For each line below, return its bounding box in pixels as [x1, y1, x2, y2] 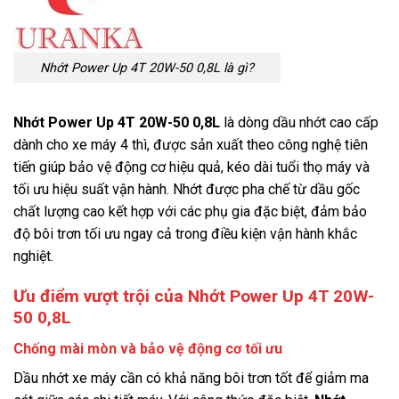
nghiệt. [13, 248, 53, 265]
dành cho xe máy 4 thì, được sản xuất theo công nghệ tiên [13, 136, 368, 154]
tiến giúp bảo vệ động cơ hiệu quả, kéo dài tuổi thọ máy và [13, 159, 370, 176]
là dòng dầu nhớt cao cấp [220, 114, 379, 132]
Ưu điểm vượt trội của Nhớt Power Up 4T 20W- [13, 286, 374, 307]
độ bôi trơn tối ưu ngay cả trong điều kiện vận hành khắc [13, 225, 357, 243]
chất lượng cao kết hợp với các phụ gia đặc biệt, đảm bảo [13, 203, 367, 221]
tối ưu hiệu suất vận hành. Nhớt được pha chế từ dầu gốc [13, 181, 360, 199]
